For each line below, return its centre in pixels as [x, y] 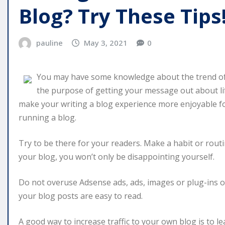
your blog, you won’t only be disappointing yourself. [117, 157]
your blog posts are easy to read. [81, 196]
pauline [49, 42]
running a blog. [47, 118]
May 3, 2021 [106, 42]
